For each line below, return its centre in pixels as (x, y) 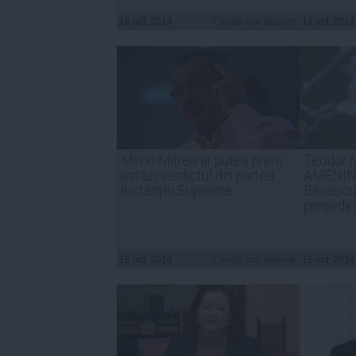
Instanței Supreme (176, 190)
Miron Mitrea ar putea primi (201, 160)
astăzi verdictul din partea (197, 175)
